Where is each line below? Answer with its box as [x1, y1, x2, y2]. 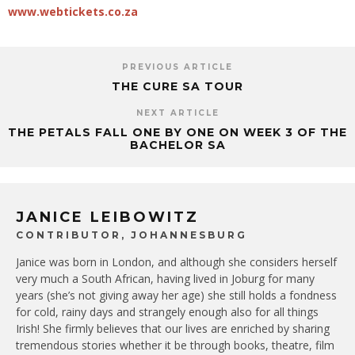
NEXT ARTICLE [136, 107, 219, 118]
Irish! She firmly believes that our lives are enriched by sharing [16, 320, 330, 336]
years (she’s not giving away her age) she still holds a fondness [16, 287, 337, 303]
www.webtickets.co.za [8, 3, 138, 19]
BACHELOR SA [129, 137, 226, 152]
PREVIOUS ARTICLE [122, 61, 233, 72]
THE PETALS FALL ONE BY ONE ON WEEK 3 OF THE [8, 124, 347, 139]
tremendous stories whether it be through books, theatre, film [16, 337, 334, 353]
